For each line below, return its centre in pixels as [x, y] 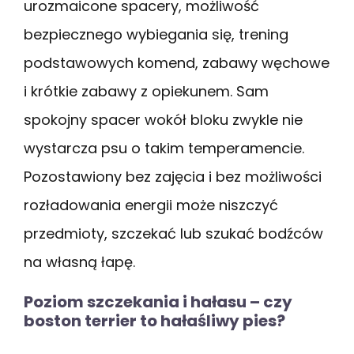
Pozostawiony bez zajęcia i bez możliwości [173, 176]
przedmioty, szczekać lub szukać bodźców [173, 233]
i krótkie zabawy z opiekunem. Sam [146, 91]
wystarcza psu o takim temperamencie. [164, 148]
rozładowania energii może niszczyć [151, 205]
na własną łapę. [79, 262]
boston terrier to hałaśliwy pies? [154, 320]
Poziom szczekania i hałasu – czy [158, 301]
